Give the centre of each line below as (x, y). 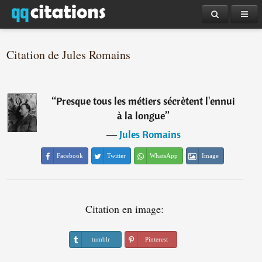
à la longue (141, 116)
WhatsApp (164, 156)
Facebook (70, 156)
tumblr (101, 239)
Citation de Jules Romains (69, 55)
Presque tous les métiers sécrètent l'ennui (146, 101)
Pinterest (156, 239)
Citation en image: (125, 209)
